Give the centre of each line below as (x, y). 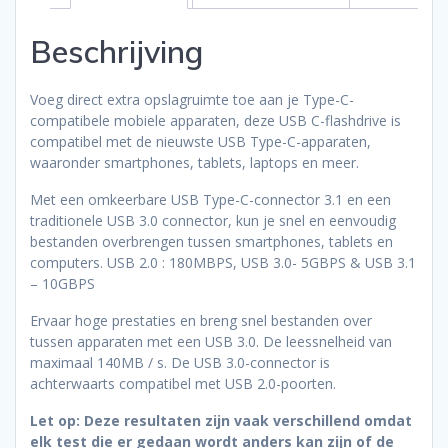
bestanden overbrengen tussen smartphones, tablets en (211, 242)
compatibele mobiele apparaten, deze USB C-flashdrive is (215, 121)
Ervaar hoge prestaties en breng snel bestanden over (201, 321)
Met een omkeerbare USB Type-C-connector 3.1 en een (210, 200)
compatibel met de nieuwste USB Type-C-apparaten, (200, 142)
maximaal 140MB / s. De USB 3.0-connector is (180, 363)
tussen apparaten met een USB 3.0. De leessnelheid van (211, 342)
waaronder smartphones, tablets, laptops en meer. (194, 163)
